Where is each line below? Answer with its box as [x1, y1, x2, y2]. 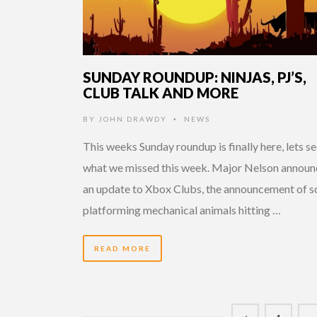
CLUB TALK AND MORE [83, 83, 238, 101]
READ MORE [94, 243, 151, 253]
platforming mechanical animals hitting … [83, 202, 281, 217]
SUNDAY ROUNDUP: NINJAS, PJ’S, [83, 68, 306, 86]
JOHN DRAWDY [98, 114, 167, 123]
